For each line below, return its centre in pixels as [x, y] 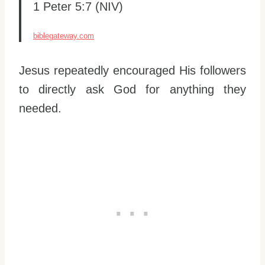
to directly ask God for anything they [132, 89]
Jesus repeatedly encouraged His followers [132, 70]
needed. [40, 108]
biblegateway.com [64, 35]
